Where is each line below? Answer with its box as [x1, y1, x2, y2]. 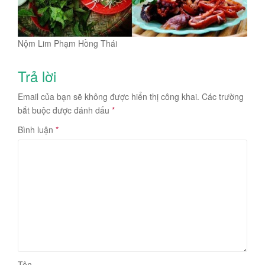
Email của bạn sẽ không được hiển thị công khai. [18, 90, 199, 102]
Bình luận [18, 123, 56, 135]
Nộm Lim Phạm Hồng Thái [18, 37, 117, 49]
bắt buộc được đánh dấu [18, 104, 112, 116]
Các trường [202, 90, 244, 102]
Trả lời [18, 65, 56, 86]
